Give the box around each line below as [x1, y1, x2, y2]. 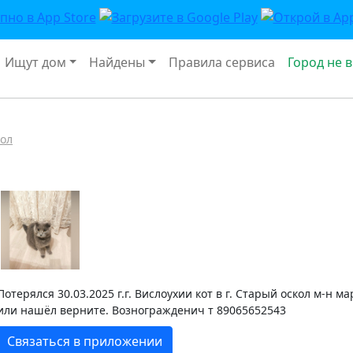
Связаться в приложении [7, 332, 162, 350]
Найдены [89, 53, 146, 71]
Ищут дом [4, 53, 66, 71]
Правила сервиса [169, 53, 276, 71]
